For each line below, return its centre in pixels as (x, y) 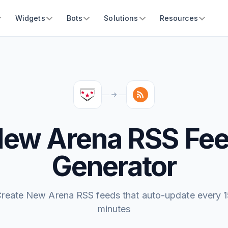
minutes (114, 209)
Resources (179, 18)
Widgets (30, 18)
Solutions (121, 18)
